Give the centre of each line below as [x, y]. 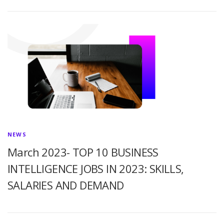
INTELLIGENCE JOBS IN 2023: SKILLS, [96, 169]
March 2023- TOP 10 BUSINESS [83, 152]
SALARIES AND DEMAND [66, 185]
